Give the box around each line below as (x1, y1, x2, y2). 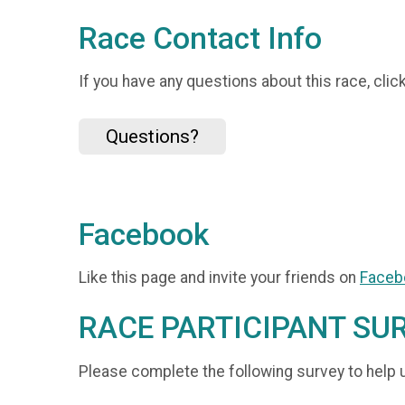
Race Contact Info (79, 20, 322, 56)
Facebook (79, 216, 209, 252)
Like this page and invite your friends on (79, 268, 360, 287)
